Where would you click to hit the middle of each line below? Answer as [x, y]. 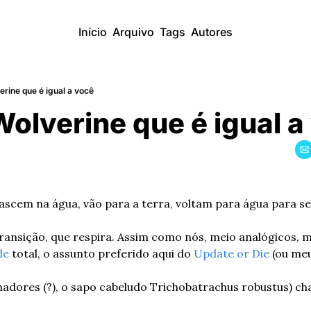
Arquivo [133, 32]
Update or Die [232, 253]
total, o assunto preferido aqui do [101, 253]
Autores [212, 32]
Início [93, 32]
